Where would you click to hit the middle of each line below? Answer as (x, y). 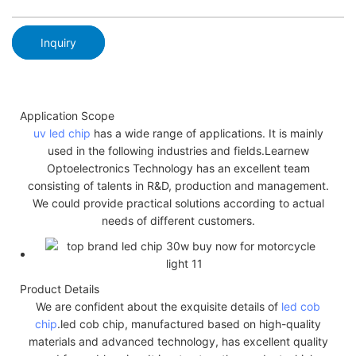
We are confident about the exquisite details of (159, 306)
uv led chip (62, 133)
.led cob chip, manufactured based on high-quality (189, 323)
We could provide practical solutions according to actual (178, 203)
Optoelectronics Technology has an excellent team (178, 168)
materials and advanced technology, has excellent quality (178, 341)
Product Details (60, 288)
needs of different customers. (178, 220)
